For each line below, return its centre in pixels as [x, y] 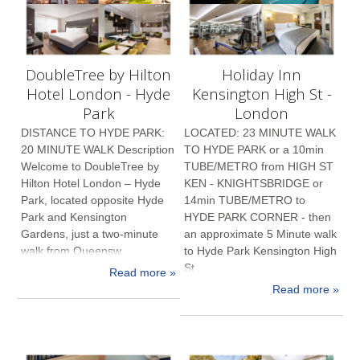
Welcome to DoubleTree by [90, 167]
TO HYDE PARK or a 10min [254, 150]
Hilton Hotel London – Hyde [91, 184]
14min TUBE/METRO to [245, 200]
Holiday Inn [262, 74]
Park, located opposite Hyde [93, 200]
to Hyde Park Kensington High [261, 251]
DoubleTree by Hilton [98, 74]
